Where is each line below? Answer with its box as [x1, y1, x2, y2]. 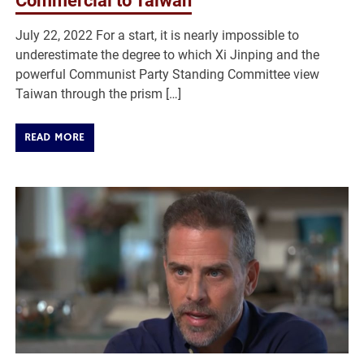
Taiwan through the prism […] [15, 85, 182, 102]
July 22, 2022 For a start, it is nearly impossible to [15, 27, 300, 43]
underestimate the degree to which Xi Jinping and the [15, 46, 320, 63]
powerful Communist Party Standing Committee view [15, 66, 320, 82]
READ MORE [24, 129, 85, 145]
